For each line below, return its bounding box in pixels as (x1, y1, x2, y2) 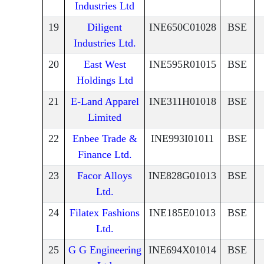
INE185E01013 (149, 207, 216, 219)
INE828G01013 (148, 170, 216, 182)
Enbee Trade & (72, 133, 137, 145)
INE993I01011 (151, 133, 214, 145)
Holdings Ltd (76, 74, 133, 87)
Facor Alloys (77, 170, 132, 182)
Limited (88, 111, 121, 124)
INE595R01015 (148, 58, 216, 71)
